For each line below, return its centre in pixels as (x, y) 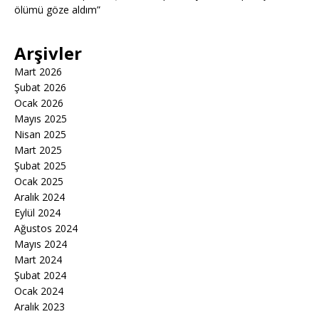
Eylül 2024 (37, 213)
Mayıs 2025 (41, 119)
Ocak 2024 (39, 291)
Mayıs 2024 (41, 244)
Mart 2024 (38, 260)
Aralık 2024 (40, 197)
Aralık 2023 (40, 307)
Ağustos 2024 (46, 229)
